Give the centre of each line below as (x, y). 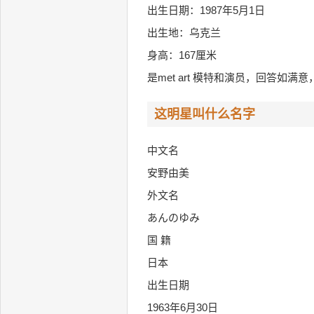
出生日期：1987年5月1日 (206, 10)
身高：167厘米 (182, 55)
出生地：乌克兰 (184, 33)
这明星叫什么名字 (205, 114)
